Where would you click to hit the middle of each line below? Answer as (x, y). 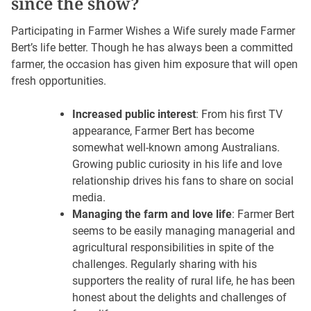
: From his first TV (239, 115)
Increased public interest (134, 115)
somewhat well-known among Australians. (176, 148)
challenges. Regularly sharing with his (165, 264)
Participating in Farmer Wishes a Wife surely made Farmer (153, 31)
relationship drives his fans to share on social (183, 181)
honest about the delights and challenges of (179, 298)
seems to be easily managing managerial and (184, 231)
